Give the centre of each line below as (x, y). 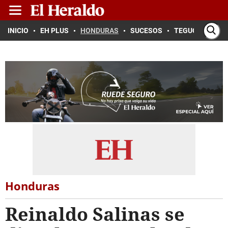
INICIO (18, 31)
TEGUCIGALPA (198, 31)
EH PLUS (54, 31)
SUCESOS (146, 31)
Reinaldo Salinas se (95, 214)
